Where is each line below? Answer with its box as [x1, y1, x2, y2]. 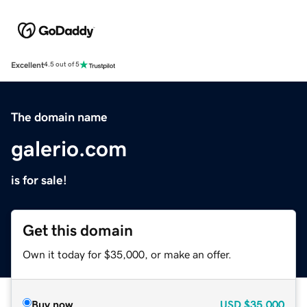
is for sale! [11, 173, 67, 186]
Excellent [11, 60, 44, 69]
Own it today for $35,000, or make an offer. [23, 248, 232, 260]
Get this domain [23, 222, 133, 238]
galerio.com [11, 137, 127, 160]
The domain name [11, 110, 108, 123]
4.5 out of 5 [44, 61, 79, 69]
